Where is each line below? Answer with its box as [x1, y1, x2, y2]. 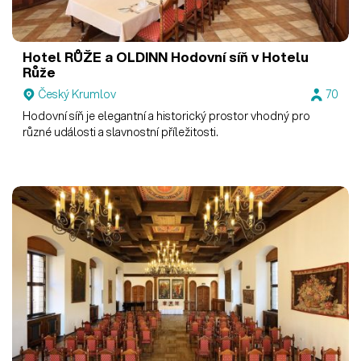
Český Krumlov [38, 86, 117, 102]
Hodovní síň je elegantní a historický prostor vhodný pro [23, 108, 311, 125]
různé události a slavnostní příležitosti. [23, 124, 219, 141]
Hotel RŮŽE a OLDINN [23, 47, 168, 66]
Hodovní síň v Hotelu [168, 47, 309, 66]
